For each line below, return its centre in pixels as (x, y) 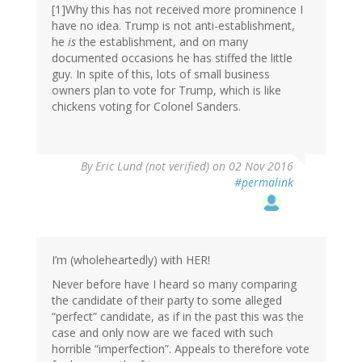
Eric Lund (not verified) (152, 166)
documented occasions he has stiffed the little (172, 58)
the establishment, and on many (162, 42)
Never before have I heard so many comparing (174, 284)
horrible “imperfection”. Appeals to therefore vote (181, 349)
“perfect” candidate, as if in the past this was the (178, 317)
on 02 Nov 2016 (251, 166)
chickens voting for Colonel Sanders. (146, 107)
